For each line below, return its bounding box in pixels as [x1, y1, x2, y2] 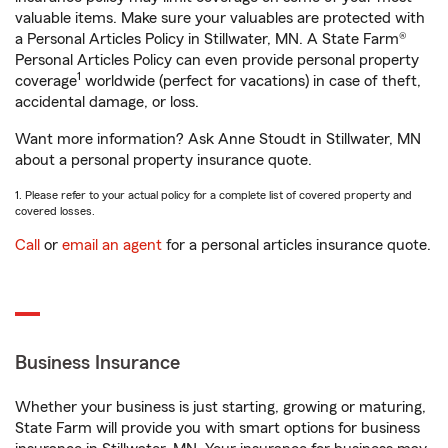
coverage [15, 73, 77, 89]
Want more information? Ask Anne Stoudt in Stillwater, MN [15, 131, 421, 147]
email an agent [62, 237, 162, 253]
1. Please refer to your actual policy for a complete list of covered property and [15, 189, 412, 201]
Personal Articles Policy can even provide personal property [15, 52, 419, 68]
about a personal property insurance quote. [15, 152, 312, 168]
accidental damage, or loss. [15, 94, 199, 110]
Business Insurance [15, 353, 180, 373]
